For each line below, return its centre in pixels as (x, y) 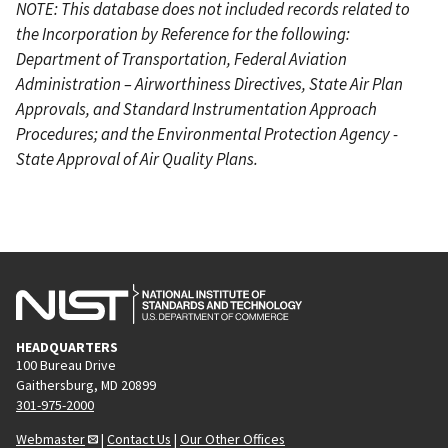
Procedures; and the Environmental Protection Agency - (207, 133)
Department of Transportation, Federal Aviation (181, 58)
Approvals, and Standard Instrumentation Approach (196, 108)
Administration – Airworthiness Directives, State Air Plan (209, 83)
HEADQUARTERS (67, 346)
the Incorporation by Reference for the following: (183, 33)
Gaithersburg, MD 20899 (86, 384)
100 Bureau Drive (66, 364)
